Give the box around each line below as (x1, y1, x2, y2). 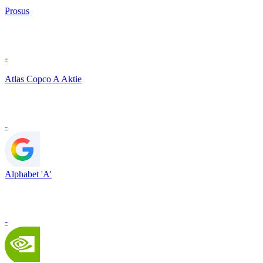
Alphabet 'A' (5, 169, 52, 180)
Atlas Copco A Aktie (5, 74, 82, 85)
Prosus (5, 6, 29, 16)
